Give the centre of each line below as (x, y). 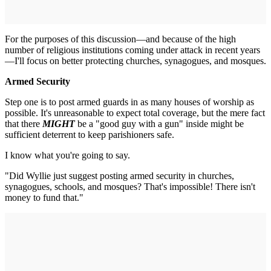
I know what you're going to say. (67, 155)
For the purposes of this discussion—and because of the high (120, 39)
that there (24, 124)
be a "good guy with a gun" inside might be (159, 124)
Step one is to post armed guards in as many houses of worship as (129, 102)
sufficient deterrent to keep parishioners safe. (90, 135)
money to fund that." (44, 198)
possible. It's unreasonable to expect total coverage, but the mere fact (135, 113)
